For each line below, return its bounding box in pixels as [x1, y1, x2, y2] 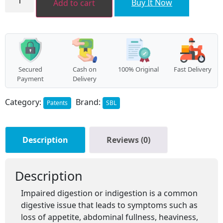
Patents [47, 98, 68, 107]
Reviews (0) [107, 134, 150, 145]
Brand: [76, 96, 103, 108]
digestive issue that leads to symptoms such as [21, 199, 198, 211]
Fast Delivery [173, 64, 212, 74]
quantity [4, 2, 36, 13]
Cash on [72, 64, 97, 74]
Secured [18, 64, 43, 74]
